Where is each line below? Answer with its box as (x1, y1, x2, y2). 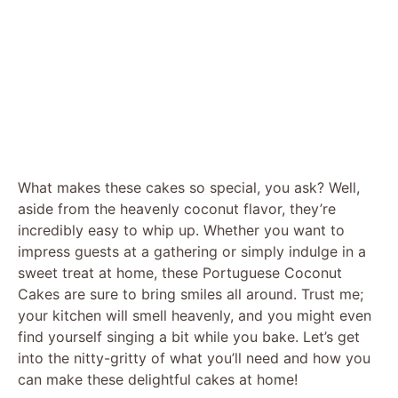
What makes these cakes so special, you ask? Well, (18, 178, 360, 196)
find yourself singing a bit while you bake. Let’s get (18, 327, 360, 346)
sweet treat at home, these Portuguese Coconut (18, 263, 342, 282)
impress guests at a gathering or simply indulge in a (18, 242, 366, 260)
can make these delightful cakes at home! (18, 370, 298, 388)
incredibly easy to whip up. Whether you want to (18, 220, 345, 239)
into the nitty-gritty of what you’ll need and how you (18, 348, 370, 367)
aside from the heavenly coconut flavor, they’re (18, 199, 336, 218)
